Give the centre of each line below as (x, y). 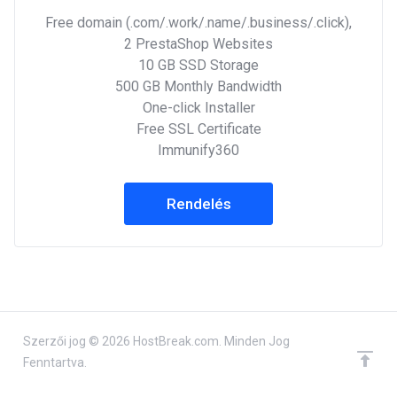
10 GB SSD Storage (198, 65)
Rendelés (198, 204)
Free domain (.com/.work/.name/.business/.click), (198, 23)
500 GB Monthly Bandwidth (198, 86)
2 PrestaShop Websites (198, 44)
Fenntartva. (55, 362)
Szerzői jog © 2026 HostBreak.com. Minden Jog (156, 341)
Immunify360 (198, 150)
